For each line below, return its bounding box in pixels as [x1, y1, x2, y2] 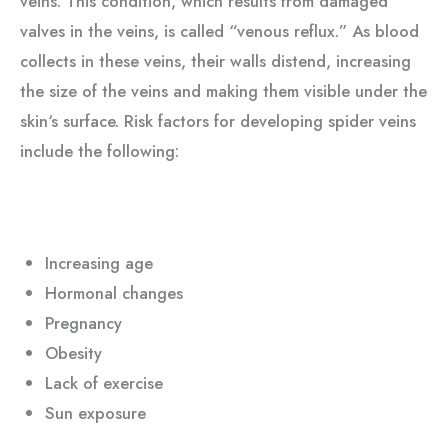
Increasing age [44, 251, 153, 276]
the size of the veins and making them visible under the [20, 78, 427, 103]
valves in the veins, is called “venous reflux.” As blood [20, 18, 419, 43]
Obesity [44, 341, 102, 366]
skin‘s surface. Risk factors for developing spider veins [20, 108, 416, 133]
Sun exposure [44, 401, 146, 426]
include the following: [20, 138, 179, 163]
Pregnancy [44, 311, 122, 336]
